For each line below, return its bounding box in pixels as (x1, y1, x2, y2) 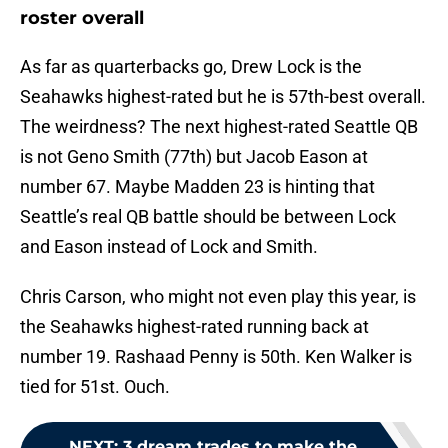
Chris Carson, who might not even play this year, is (20, 286, 416, 308)
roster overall (20, 7, 144, 30)
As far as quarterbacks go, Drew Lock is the (20, 56, 362, 78)
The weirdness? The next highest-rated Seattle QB (20, 116, 418, 138)
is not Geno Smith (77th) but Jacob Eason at (20, 146, 368, 168)
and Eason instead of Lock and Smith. (20, 236, 318, 258)
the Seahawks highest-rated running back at (20, 316, 369, 338)
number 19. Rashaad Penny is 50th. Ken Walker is (20, 346, 412, 368)
